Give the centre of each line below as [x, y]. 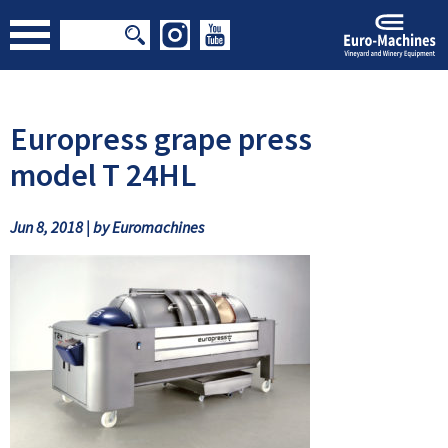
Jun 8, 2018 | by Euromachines [107, 226]
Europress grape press [161, 139]
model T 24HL [103, 175]
